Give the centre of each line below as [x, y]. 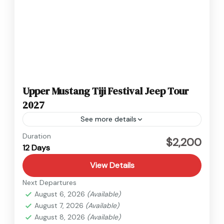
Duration [37, 136]
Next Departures [49, 183]
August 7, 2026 [60, 206]
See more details [108, 119]
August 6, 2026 [61, 194]
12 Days [36, 148]
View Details [112, 165]
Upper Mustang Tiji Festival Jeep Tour [106, 91]
